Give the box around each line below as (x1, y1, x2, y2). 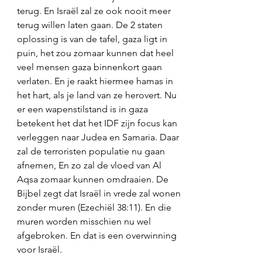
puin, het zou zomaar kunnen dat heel (17, 47, 176, 58)
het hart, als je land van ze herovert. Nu (17, 89, 179, 101)
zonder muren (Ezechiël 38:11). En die (17, 202, 174, 213)
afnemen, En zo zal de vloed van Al (17, 160, 164, 171)
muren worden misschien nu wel (17, 216, 153, 227)
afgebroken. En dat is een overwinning (17, 230, 179, 241)
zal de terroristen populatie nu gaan (17, 146, 167, 157)
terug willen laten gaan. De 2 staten (17, 19, 165, 30)
